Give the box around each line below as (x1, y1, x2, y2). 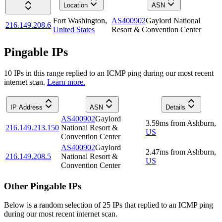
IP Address (10, 103, 43, 111)
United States (53, 25, 95, 34)
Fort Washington (53, 16, 105, 25)
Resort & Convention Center (111, 25, 201, 34)
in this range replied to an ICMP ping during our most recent (24, 68, 214, 77)
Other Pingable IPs (4, 180, 81, 191)
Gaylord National (146, 16, 200, 25)
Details (165, 103, 185, 111)
